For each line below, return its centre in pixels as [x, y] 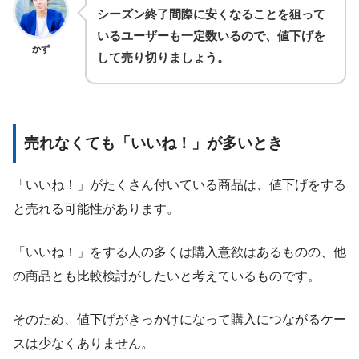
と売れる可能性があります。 [96, 209]
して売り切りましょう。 [163, 58]
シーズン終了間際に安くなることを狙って [211, 14]
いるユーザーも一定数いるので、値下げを [211, 36]
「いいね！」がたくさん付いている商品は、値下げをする [179, 185]
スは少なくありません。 [83, 344]
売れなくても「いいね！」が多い [138, 143]
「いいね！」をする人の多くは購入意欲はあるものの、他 [179, 252]
